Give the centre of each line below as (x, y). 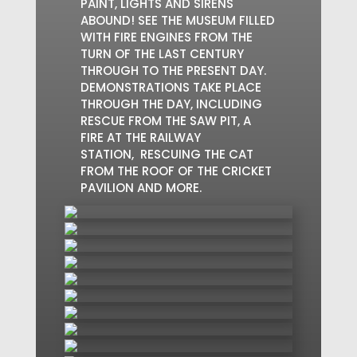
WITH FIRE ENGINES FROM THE (166, 37)
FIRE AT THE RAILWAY (140, 137)
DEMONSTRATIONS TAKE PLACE (171, 87)
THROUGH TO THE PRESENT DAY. (173, 71)
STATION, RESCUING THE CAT (167, 154)
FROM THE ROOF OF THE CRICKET (176, 171)
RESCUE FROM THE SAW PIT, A (165, 121)
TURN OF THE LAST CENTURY (162, 54)
